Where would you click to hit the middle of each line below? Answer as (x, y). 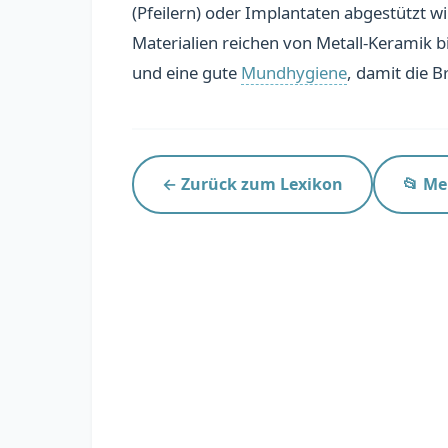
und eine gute (186, 72)
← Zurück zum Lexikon (252, 184)
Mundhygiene (294, 72)
